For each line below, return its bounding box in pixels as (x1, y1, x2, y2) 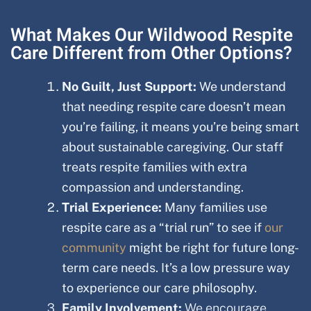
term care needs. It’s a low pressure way (62, 260, 290, 275)
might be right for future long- (126, 239, 299, 255)
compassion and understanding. (62, 179, 244, 194)
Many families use (165, 199, 267, 215)
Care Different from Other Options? (10, 40, 292, 67)
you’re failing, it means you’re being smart (62, 119, 299, 134)
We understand (199, 78, 286, 94)
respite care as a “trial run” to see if (62, 219, 264, 235)
